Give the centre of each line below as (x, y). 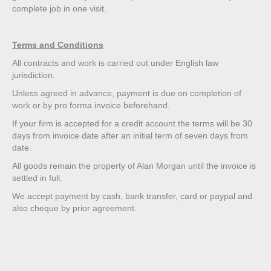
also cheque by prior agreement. (74, 208)
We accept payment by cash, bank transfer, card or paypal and (132, 196)
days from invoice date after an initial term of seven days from (130, 136)
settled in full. (37, 178)
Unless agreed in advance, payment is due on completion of (127, 93)
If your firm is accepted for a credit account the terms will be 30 (132, 124)
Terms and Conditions (58, 45)
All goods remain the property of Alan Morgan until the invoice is (134, 166)
